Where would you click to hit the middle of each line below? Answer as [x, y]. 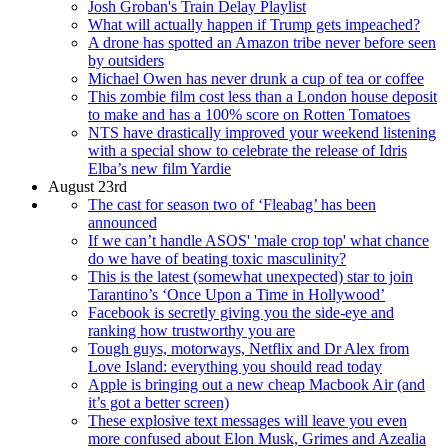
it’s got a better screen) [158, 402]
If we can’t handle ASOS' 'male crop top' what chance [258, 240]
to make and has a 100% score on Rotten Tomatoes [249, 114]
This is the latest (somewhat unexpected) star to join [250, 276]
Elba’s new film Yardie [159, 168]
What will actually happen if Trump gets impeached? [254, 24]
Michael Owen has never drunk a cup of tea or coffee [256, 78]
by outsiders [126, 60]
